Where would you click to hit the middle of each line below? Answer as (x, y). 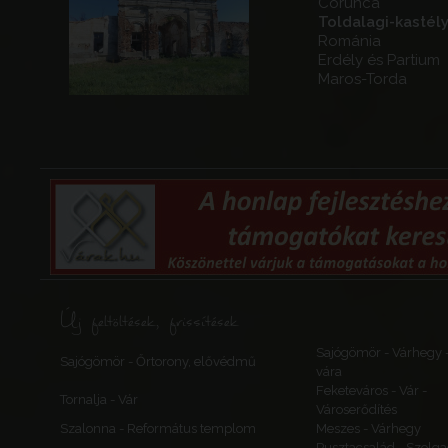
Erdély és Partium (379, 60)
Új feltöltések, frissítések (149, 321)
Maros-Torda (363, 79)
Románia (350, 41)
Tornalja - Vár (99, 399)
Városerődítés (356, 409)
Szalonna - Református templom (158, 428)
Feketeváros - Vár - (371, 390)
